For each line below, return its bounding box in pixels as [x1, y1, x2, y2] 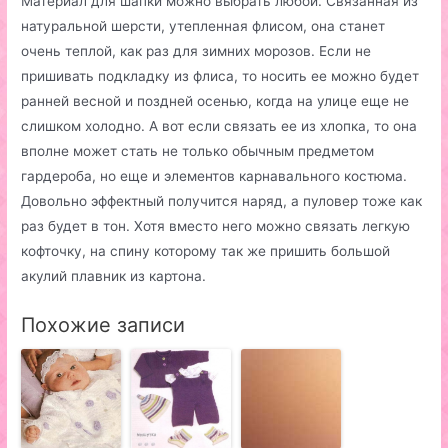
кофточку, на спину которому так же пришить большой [21, 243, 391, 260]
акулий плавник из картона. [21, 268, 207, 285]
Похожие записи [21, 313, 186, 338]
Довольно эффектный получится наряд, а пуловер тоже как [21, 193, 423, 210]
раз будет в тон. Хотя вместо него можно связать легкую [21, 218, 411, 235]
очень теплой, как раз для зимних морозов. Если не [21, 43, 372, 60]
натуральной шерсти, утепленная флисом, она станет [21, 18, 386, 35]
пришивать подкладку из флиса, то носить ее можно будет [21, 68, 420, 85]
